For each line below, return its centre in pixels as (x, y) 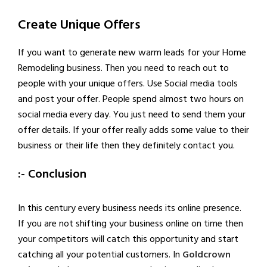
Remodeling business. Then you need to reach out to (123, 68)
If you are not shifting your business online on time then (131, 223)
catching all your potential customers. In (100, 254)
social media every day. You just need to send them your (132, 114)
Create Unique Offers (79, 24)
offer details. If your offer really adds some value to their (133, 130)
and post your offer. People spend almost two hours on (131, 99)
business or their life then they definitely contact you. (126, 145)
